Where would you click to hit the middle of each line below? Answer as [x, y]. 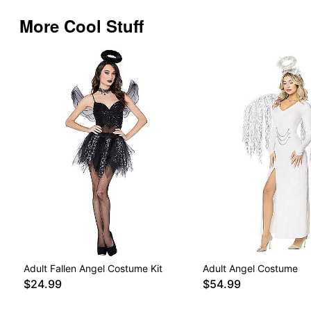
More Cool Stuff [82, 25]
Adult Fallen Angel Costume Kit [93, 269]
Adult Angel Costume [250, 269]
